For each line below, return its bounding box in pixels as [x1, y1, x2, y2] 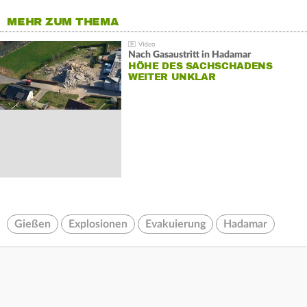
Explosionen [69, 219, 127, 230]
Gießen [14, 219, 51, 230]
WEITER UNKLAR [127, 71, 216, 84]
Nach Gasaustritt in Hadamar [127, 50, 251, 60]
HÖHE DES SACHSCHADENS [127, 60, 273, 73]
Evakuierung [145, 219, 206, 230]
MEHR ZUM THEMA [7, 15, 119, 29]
